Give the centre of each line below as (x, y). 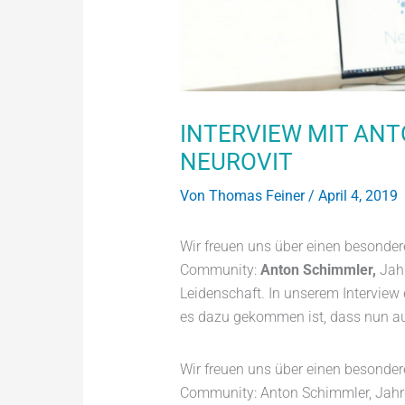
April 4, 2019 (358, 196)
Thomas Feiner (258, 196)
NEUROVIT (236, 162)
